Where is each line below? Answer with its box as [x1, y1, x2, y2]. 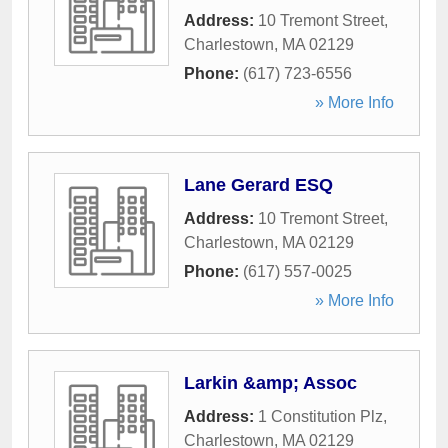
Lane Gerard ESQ [184, 175, 333, 195]
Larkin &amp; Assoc [184, 373, 357, 393]
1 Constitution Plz [258, 408, 383, 425]
